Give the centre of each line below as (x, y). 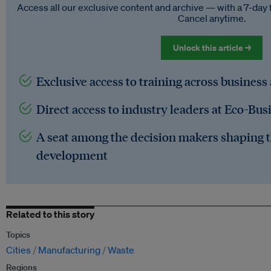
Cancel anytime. (212, 18)
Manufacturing (69, 250)
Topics (18, 235)
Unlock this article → (212, 48)
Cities (18, 250)
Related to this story (50, 214)
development (72, 155)
